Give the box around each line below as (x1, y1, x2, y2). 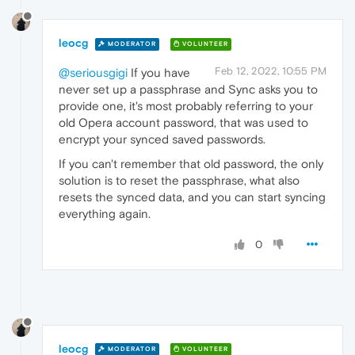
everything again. (59, 207, 151, 221)
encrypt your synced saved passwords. (59, 132, 265, 147)
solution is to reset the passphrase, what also (59, 174, 300, 188)
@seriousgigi (59, 66, 128, 80)
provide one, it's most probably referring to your (59, 99, 313, 113)
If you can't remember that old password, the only (59, 157, 323, 171)
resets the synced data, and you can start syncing (59, 190, 326, 204)
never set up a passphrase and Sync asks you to (59, 82, 318, 97)
